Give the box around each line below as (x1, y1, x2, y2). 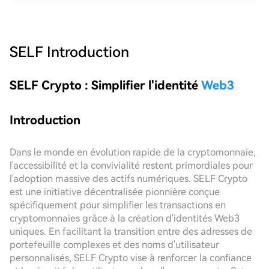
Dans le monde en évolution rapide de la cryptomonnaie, (10, 147, 256, 158)
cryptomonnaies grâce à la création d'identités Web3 (10, 213, 240, 224)
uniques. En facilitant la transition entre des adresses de (10, 226, 252, 237)
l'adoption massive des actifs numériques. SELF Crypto (10, 173, 247, 184)
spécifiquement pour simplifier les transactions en (10, 199, 226, 211)
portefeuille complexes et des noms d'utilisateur (10, 239, 219, 250)
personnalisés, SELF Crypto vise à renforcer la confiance (10, 252, 252, 264)
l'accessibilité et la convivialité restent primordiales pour (10, 160, 253, 171)
